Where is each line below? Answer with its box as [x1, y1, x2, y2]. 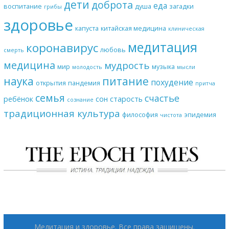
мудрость [104, 59, 150, 72]
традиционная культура [3, 107, 120, 120]
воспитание [3, 2, 42, 11]
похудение [150, 77, 193, 88]
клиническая [168, 25, 204, 33]
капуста [75, 24, 99, 33]
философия [122, 110, 158, 120]
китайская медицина [100, 24, 166, 33]
